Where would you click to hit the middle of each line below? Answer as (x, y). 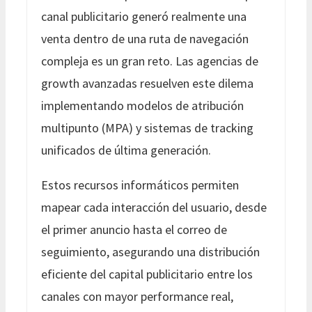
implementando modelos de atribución (142, 105)
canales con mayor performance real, (137, 296)
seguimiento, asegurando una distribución (150, 251)
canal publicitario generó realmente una (144, 16)
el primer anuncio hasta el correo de (134, 229)
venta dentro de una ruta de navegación (145, 38)
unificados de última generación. (126, 150)
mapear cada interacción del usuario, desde (154, 207)
